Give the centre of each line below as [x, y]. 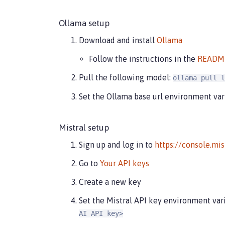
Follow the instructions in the [143, 59]
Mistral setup [84, 127]
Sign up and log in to [117, 144]
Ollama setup [84, 23]
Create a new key [110, 182]
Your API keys [125, 163]
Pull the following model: [126, 77]
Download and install [118, 40]
